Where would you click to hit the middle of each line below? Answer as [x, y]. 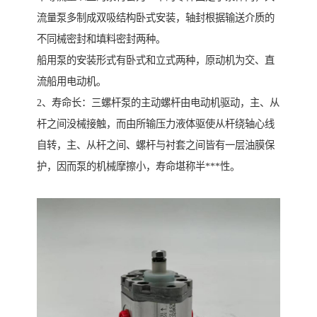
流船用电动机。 [71, 82]
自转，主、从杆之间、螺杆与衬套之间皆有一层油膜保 [156, 145]
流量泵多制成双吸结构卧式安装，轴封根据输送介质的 [156, 18]
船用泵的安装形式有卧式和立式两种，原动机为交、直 [156, 60]
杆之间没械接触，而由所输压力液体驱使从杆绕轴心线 [156, 124]
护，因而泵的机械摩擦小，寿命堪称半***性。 [138, 167]
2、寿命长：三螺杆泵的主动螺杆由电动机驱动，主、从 [158, 103]
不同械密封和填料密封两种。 [101, 39]
